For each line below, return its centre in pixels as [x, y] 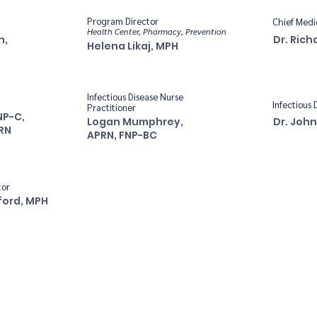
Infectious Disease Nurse [135, 97]
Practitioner [111, 107]
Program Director [123, 21]
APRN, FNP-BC [122, 135]
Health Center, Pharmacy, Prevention [157, 31]
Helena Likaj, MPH [133, 46]
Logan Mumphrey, [135, 122]
